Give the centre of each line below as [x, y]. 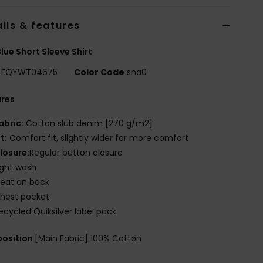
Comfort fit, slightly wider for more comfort [98, 138]
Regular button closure [76, 152]
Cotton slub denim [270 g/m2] [88, 123]
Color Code [100, 72]
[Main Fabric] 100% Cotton [88, 238]
